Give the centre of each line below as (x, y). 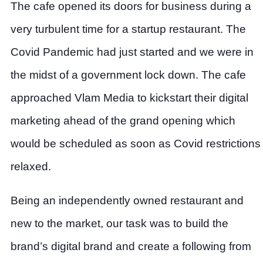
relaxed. (31, 166)
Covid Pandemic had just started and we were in (132, 52)
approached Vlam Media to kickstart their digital (129, 98)
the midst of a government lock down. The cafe (128, 75)
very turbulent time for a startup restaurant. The (128, 29)
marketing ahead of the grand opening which (123, 121)
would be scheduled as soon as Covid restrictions (136, 144)
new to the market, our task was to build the (119, 223)
